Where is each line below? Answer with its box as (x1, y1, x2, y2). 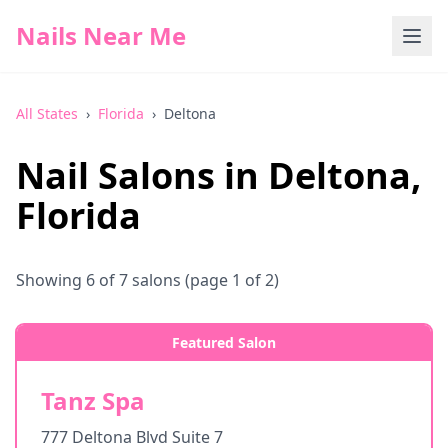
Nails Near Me (16, 19, 186, 52)
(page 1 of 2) (181, 269, 279, 291)
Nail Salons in (16, 151, 268, 200)
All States (16, 104, 78, 123)
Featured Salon (172, 333, 276, 352)
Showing (16, 269, 86, 291)
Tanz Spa (41, 384, 145, 417)
